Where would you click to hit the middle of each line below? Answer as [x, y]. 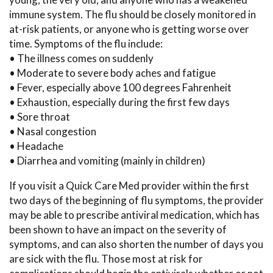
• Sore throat [40, 116]
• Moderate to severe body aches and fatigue [112, 73]
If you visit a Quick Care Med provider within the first [129, 185]
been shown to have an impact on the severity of [118, 229]
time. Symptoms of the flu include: [86, 43]
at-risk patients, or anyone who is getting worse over [129, 29]
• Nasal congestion [53, 131]
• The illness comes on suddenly [81, 58]
